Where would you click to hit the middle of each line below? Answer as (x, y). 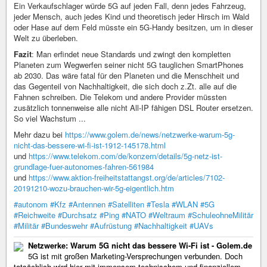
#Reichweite (35, 215)
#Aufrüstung (111, 225)
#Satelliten (126, 204)
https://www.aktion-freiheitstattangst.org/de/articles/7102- (127, 177)
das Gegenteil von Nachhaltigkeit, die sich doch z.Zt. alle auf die (125, 86)
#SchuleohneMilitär (221, 215)
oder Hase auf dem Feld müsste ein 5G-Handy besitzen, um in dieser (133, 27)
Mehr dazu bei (39, 134)
